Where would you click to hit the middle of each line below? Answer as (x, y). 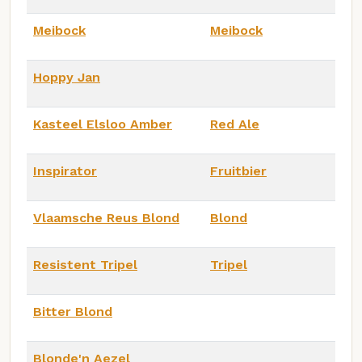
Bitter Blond (73, 311)
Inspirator (65, 170)
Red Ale (235, 124)
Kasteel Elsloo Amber (103, 124)
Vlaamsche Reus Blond (106, 217)
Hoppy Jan (67, 77)
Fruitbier (238, 170)
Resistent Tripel (85, 264)
